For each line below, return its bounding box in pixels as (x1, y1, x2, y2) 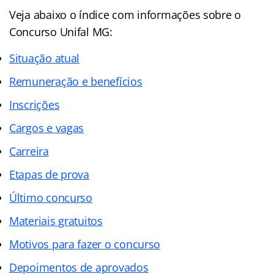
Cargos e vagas (9, 120, 84, 135)
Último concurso (9, 190, 92, 205)
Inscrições (9, 97, 60, 112)
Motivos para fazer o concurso (9, 236, 161, 251)
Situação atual (9, 50, 80, 65)
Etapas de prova (9, 166, 89, 182)
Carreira (9, 143, 49, 158)
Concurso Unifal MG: (9, 24, 113, 39)
